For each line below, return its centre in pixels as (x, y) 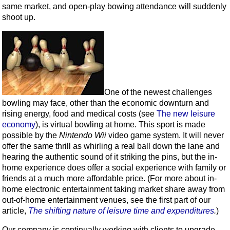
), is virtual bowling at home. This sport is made (120, 124)
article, (15, 210)
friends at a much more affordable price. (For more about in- (109, 178)
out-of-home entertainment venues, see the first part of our (106, 200)
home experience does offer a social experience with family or (114, 167)
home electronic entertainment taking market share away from (113, 189)
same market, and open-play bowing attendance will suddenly (114, 6)
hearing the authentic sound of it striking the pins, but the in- (110, 157)
